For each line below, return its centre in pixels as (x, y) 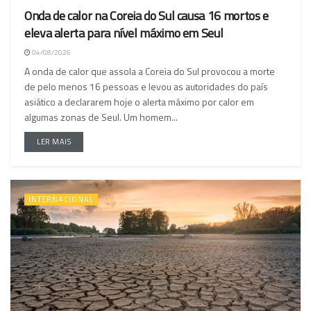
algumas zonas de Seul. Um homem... (101, 117)
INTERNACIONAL (61, 199)
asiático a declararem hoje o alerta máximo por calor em (139, 101)
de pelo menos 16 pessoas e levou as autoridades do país (146, 86)
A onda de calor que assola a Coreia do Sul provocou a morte (150, 71)
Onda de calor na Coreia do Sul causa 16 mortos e (146, 15)
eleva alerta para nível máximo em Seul (124, 33)
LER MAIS (54, 141)
